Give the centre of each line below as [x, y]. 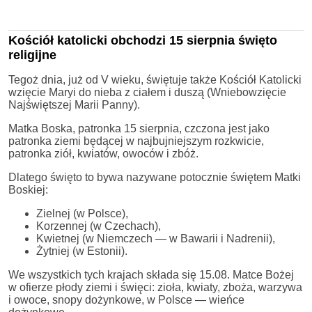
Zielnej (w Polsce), [82, 213]
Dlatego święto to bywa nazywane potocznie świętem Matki [155, 177]
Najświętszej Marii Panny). [74, 104]
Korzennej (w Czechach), [99, 226]
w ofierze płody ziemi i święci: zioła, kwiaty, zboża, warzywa [155, 287]
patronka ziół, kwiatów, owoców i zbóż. [103, 153]
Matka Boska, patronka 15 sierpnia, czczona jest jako [139, 128]
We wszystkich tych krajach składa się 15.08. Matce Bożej [151, 274]
